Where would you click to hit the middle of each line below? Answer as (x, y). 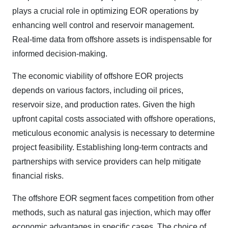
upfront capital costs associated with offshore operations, (114, 119)
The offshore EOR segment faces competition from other (113, 198)
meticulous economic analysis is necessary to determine (113, 133)
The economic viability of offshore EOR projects (98, 76)
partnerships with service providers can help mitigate (107, 162)
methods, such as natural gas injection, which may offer (111, 213)
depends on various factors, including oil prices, (98, 91)
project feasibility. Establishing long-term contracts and (110, 148)
